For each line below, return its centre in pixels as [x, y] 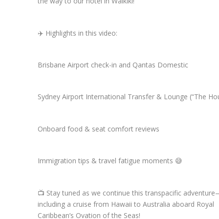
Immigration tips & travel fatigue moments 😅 [110, 161]
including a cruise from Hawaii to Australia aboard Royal [126, 204]
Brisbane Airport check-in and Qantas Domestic [113, 65]
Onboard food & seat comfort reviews [98, 129]
